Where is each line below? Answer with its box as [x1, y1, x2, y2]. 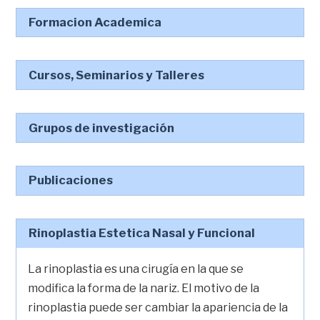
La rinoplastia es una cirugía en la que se [28, 261, 244, 276]
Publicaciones [29, 173, 114, 188]
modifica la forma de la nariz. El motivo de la [28, 281, 260, 295]
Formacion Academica [29, 15, 162, 30]
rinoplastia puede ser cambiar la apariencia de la [28, 300, 289, 314]
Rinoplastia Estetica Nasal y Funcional [29, 226, 256, 241]
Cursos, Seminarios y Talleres [29, 67, 205, 82]
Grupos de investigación [29, 120, 175, 135]
